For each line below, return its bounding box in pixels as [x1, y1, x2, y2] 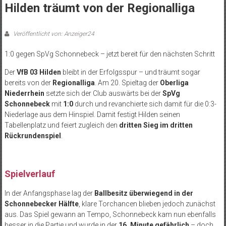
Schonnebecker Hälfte [4, 199, 79, 208]
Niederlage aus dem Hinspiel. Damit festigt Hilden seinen [4, 110, 180, 119]
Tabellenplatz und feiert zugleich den [4, 121, 119, 129]
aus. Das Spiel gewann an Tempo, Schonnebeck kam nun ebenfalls [4, 210, 216, 218]
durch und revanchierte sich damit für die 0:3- [73, 99, 216, 108]
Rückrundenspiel [4, 131, 61, 140]
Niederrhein [4, 89, 44, 97]
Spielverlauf [4, 168, 55, 179]
